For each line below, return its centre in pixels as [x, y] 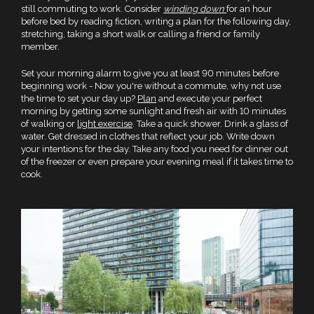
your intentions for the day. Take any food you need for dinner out [155, 149]
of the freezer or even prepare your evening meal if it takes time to [157, 161]
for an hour [249, 8]
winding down [195, 8]
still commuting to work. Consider [92, 8]
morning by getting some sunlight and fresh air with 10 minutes [153, 111]
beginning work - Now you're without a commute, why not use [151, 86]
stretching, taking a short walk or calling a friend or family [141, 34]
